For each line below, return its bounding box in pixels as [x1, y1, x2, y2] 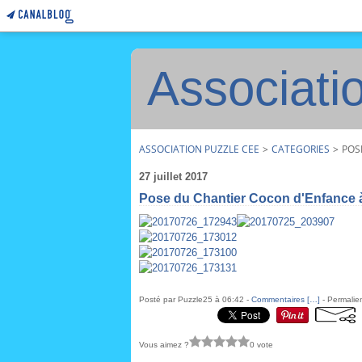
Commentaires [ [251, 295, 309, 304]
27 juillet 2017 [139, 170, 208, 183]
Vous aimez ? [139, 339, 189, 349]
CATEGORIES [271, 142, 330, 156]
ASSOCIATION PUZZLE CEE [139, 142, 259, 156]
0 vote [250, 339, 273, 349]
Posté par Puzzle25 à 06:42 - [139, 295, 251, 304]
